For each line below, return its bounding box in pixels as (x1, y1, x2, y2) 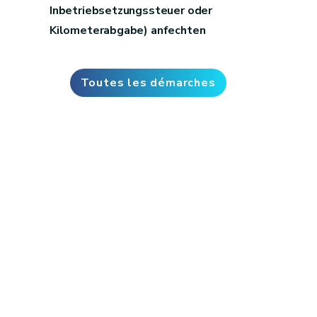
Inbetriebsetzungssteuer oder (50, 2, 212, 18)
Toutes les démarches (80, 74, 216, 91)
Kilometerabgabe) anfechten (50, 22, 206, 38)
